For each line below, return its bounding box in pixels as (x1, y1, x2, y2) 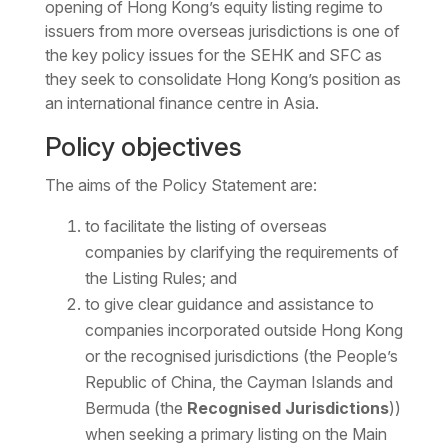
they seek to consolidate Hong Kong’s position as (44, 69, 401, 90)
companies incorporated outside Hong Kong (84, 320, 403, 341)
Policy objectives (44, 131, 242, 163)
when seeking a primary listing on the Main (84, 424, 387, 445)
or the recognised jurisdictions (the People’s (84, 346, 398, 367)
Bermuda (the (84, 398, 187, 419)
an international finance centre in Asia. (44, 93, 319, 114)
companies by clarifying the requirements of (84, 242, 399, 263)
